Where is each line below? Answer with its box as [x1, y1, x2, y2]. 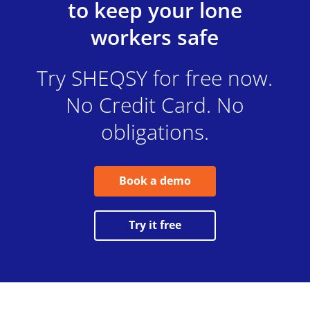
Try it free [128, 217, 181, 233]
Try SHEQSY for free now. [37, 63, 273, 92]
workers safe [91, 22, 219, 51]
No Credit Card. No [65, 90, 244, 119]
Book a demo [118, 173, 191, 189]
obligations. [100, 117, 209, 146]
